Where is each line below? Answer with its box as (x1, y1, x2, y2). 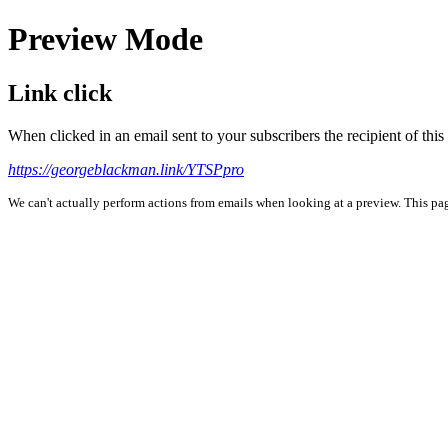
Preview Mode (8, 21, 203, 58)
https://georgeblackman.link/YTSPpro (8, 160, 244, 178)
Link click (8, 79, 112, 106)
